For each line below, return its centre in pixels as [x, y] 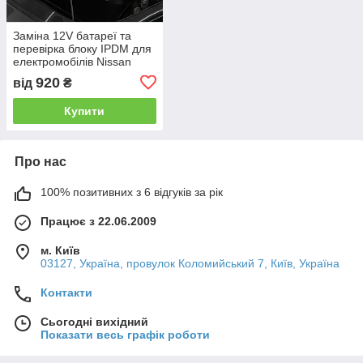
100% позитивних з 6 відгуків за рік [132, 192]
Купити [85, 111]
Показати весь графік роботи [125, 334]
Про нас [41, 161]
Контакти [66, 292]
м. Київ [60, 250]
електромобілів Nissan [72, 61]
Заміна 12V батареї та [72, 35]
